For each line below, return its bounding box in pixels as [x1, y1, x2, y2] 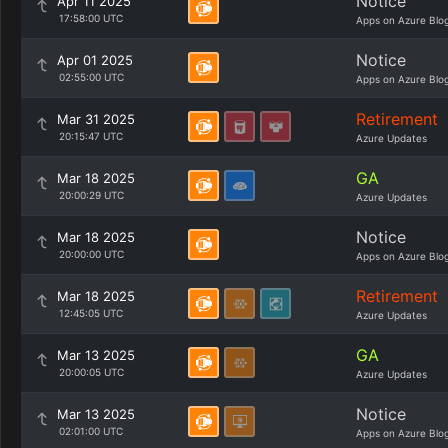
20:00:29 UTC [58, 189, 124, 201]
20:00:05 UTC [58, 366, 124, 378]
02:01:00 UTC [58, 425, 123, 437]
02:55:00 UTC [58, 71, 124, 83]
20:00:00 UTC [58, 248, 124, 260]
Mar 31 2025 [57, 111, 135, 127]
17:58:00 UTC [58, 12, 123, 24]
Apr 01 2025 [57, 52, 133, 68]
